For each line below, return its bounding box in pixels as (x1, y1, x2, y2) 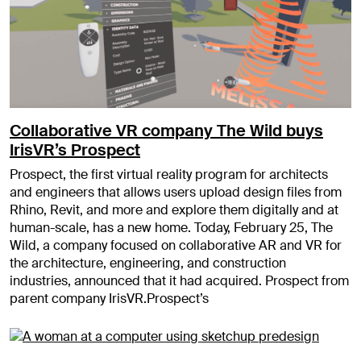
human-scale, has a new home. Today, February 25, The (10, 219, 333, 237)
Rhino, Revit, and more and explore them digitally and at (10, 201, 338, 219)
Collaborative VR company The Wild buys (10, 120, 323, 142)
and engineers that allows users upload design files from (10, 184, 342, 201)
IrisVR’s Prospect (10, 139, 140, 161)
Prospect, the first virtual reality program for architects (10, 166, 328, 184)
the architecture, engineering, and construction (10, 255, 286, 272)
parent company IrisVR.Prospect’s (10, 290, 209, 308)
